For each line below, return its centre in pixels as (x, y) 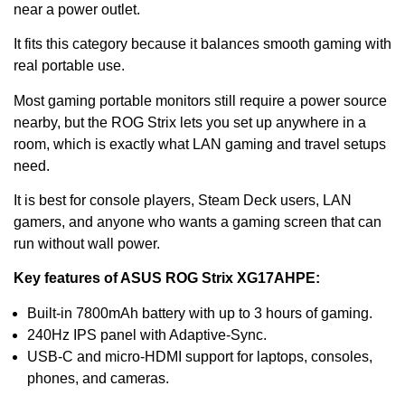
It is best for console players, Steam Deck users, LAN (183, 200)
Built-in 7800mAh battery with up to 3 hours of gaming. (200, 313)
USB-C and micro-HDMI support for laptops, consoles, (200, 356)
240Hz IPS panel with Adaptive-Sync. (147, 334)
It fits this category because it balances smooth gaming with (202, 44)
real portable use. (69, 66)
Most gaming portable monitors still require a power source (200, 100)
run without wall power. (87, 243)
